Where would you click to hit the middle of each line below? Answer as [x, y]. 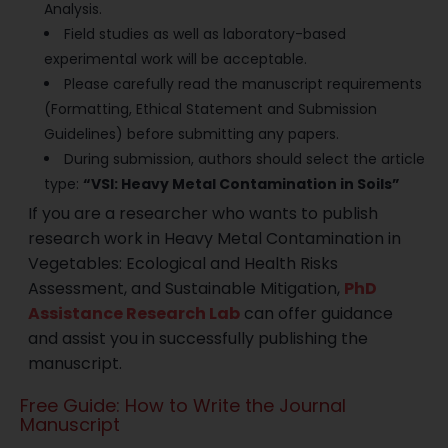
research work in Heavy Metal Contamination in [215, 239]
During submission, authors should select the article [245, 159]
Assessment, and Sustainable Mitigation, [186, 289]
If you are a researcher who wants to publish [203, 214]
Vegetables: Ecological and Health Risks [183, 264]
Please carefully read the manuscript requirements [243, 84]
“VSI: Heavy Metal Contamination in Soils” [242, 184]
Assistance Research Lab [134, 314]
